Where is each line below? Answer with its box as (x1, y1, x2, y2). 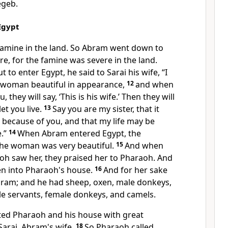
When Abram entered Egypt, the (17, 128, 141, 139)
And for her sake (103, 164, 167, 176)
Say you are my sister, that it (52, 103, 159, 115)
